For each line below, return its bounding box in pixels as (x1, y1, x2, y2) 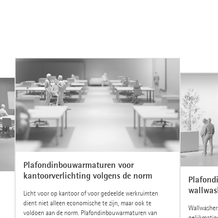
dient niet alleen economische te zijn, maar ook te (23, 199, 151, 207)
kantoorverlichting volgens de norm (23, 169, 152, 182)
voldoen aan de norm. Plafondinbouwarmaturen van (23, 208, 157, 217)
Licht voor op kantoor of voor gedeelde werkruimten (23, 189, 158, 198)
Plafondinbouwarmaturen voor (23, 159, 134, 171)
